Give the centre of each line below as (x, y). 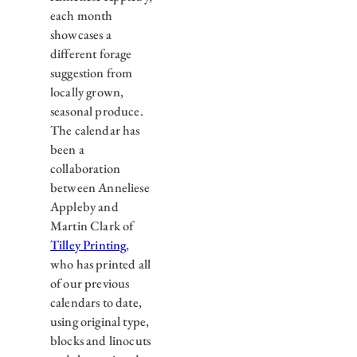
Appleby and (84, 207)
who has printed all (100, 265)
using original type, (100, 322)
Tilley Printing (88, 245)
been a (67, 150)
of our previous (90, 284)
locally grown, (87, 92)
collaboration (85, 169)
